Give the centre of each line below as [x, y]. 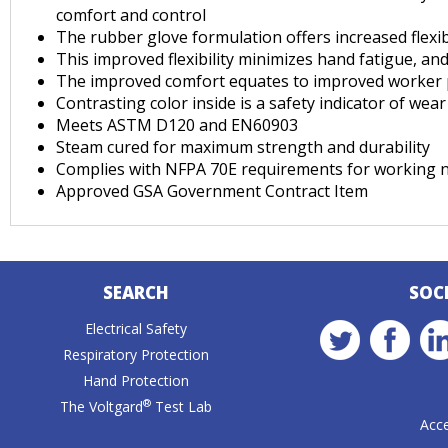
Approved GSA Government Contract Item [212, 191]
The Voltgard [101, 406]
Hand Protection [135, 380]
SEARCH [135, 292]
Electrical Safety [135, 328]
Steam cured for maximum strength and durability [243, 147]
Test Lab [181, 406]
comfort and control [131, 15]
